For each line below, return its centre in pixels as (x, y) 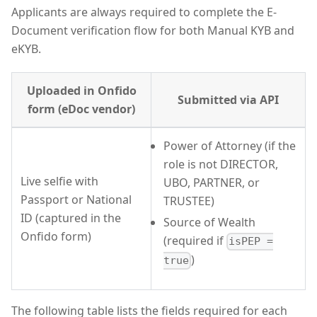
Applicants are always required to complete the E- (144, 12)
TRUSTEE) (189, 201)
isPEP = (251, 242)
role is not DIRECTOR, (221, 165)
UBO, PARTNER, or (212, 183)
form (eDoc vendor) (81, 109)
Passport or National (76, 200)
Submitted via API (228, 100)
